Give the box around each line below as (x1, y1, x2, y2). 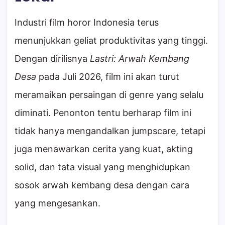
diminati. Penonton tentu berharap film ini (15, 107, 191, 119)
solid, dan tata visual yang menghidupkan (15, 162, 190, 173)
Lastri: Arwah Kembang (90, 53, 189, 64)
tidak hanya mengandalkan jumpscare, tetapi (15, 126, 205, 137)
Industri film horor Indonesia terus (15, 17, 159, 28)
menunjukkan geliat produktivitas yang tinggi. (15, 35, 208, 46)
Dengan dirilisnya (15, 53, 90, 64)
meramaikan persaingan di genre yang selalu (15, 89, 203, 100)
